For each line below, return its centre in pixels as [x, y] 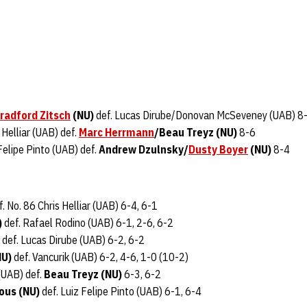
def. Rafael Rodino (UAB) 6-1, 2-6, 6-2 [88, 223]
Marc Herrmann [116, 132]
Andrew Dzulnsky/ [144, 149]
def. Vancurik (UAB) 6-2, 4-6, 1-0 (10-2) [100, 257]
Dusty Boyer [218, 149]
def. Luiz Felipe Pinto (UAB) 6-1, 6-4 [121, 291]
